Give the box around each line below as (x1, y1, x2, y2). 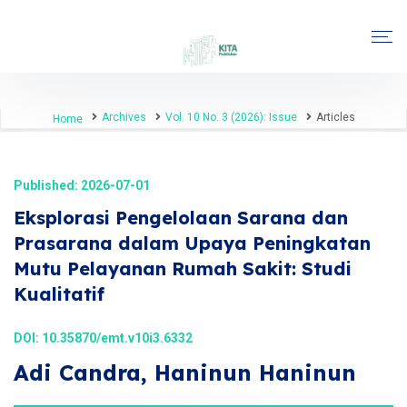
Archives (101, 111, 146, 124)
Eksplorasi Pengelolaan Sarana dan (14, 206, 348, 229)
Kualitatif (14, 283, 104, 305)
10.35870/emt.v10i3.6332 (42, 331, 193, 345)
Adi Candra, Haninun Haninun (14, 359, 356, 386)
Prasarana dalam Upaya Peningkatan (14, 232, 371, 254)
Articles (315, 111, 355, 124)
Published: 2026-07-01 (14, 178, 150, 193)
